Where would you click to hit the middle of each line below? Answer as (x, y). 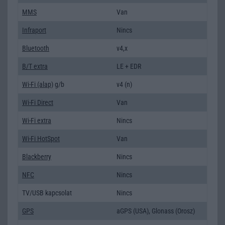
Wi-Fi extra (37, 120)
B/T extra (35, 66)
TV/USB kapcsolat (47, 193)
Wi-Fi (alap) (38, 84)
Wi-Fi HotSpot (41, 138)
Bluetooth (36, 48)
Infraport (34, 30)
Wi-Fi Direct (38, 102)
